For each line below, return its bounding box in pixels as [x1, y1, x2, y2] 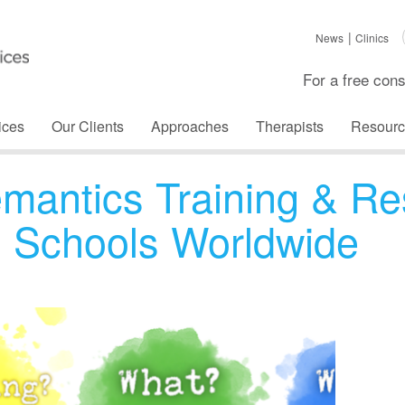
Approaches [151, 116, 229, 137]
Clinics [354, 30, 389, 45]
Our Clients [52, 116, 124, 137]
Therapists [256, 116, 324, 137]
